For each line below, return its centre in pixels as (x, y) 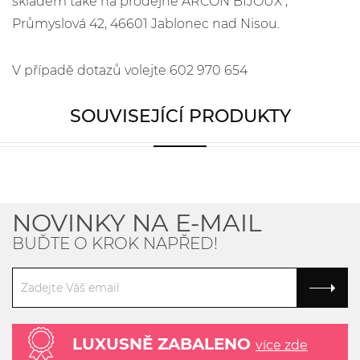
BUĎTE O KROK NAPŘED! (115, 243)
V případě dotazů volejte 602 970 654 (130, 70)
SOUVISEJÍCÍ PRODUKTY (180, 116)
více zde (282, 345)
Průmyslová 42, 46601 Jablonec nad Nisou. (146, 23)
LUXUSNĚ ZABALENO (164, 344)
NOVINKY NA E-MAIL (137, 223)
